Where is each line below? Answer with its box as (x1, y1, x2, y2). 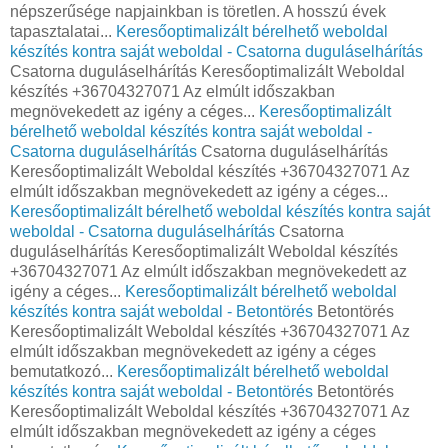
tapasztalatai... (10, 22, 116, 40)
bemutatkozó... (10, 362, 117, 380)
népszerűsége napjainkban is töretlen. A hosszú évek (10, 2, 386, 20)
